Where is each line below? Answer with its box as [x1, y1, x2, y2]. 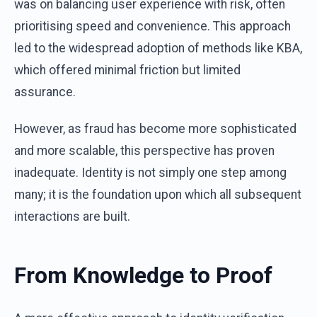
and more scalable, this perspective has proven [14, 144, 275, 158]
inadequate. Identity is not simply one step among [14, 166, 287, 180]
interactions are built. [14, 209, 130, 224]
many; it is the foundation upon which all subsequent [14, 188, 301, 202]
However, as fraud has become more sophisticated [14, 122, 296, 137]
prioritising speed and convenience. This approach [14, 19, 291, 34]
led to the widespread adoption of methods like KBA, [14, 41, 302, 56]
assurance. [14, 85, 76, 100]
